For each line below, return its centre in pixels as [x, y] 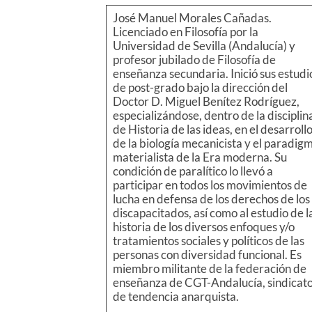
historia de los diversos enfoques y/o [203, 227]
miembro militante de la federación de [209, 269]
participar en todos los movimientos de [210, 185]
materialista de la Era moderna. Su [200, 157]
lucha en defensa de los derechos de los [211, 199]
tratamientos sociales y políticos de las [208, 241]
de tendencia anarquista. [175, 297]
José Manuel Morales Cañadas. [192, 18]
